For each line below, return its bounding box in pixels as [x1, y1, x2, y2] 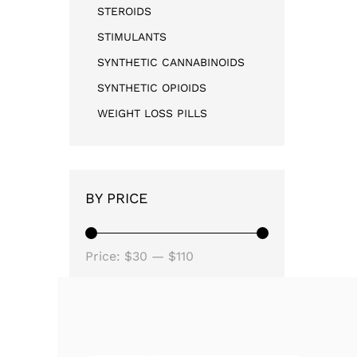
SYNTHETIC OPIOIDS [97, 80, 206, 94]
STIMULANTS [97, 29, 167, 43]
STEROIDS [97, 4, 151, 18]
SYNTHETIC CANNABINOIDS [97, 55, 245, 69]
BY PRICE [85, 189, 147, 206]
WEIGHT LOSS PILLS [97, 106, 207, 120]
